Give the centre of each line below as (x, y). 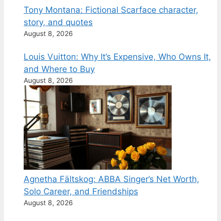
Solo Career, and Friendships (81, 192)
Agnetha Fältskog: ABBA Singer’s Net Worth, (111, 179)
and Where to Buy (59, 69)
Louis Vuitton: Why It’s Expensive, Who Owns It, (117, 57)
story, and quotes (58, 22)
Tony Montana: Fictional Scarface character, (111, 10)
